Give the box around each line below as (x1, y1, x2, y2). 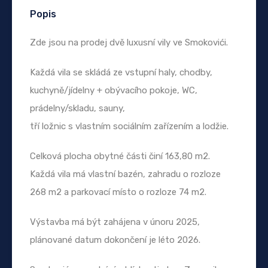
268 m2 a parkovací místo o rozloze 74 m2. (30, 186, 206, 197)
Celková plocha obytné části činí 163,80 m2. (30, 150, 210, 162)
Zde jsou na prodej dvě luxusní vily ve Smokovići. (30, 36, 228, 48)
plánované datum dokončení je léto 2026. (30, 234, 200, 245)
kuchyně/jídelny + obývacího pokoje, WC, (30, 84, 197, 96)
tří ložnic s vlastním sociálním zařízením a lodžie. (30, 120, 229, 132)
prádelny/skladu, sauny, (30, 102, 125, 114)
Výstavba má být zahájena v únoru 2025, (30, 216, 200, 227)
